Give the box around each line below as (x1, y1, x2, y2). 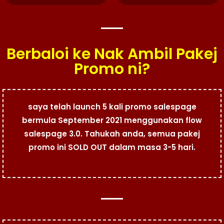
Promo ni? (74, 58, 150, 79)
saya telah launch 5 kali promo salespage (27, 101, 196, 112)
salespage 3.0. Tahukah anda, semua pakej (24, 128, 200, 139)
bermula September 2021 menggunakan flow (22, 114, 202, 125)
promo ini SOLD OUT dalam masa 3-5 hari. (28, 141, 195, 152)
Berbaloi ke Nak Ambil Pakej (6, 43, 217, 64)
